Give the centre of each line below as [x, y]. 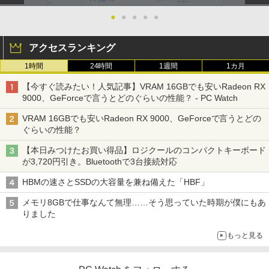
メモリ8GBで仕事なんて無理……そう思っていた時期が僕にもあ [144, 202]
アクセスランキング [72, 47]
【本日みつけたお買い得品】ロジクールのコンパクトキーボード [144, 150]
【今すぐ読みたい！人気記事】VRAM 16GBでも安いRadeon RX [144, 86]
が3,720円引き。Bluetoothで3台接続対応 [100, 161]
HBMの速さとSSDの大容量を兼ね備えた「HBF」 [117, 182]
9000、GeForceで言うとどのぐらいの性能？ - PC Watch [130, 98]
